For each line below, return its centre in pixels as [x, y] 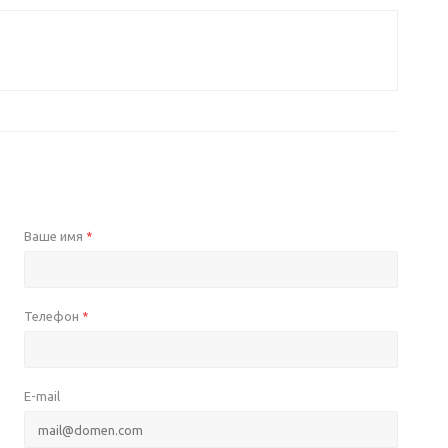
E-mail [41, 396]
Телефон [52, 316]
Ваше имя [54, 236]
